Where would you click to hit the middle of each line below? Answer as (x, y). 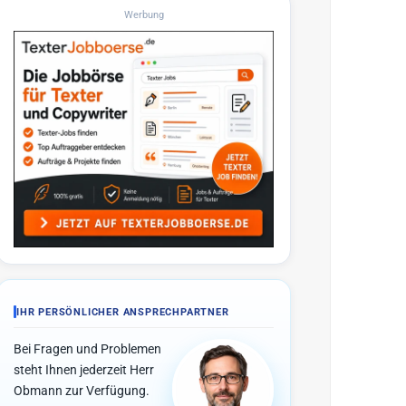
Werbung (144, 15)
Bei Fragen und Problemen (87, 349)
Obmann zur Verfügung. (82, 391)
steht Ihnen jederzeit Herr (84, 370)
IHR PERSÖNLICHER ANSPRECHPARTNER (123, 312)
